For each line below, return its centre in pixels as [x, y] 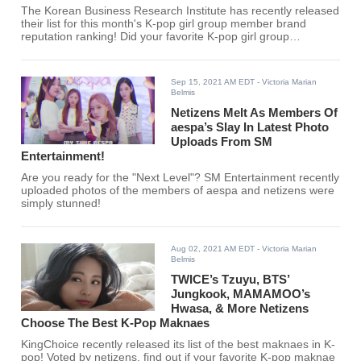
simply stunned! [61, 204]
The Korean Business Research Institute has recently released [180, 11]
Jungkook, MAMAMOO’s [241, 294]
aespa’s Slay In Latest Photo [250, 127]
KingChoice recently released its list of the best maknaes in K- [178, 345]
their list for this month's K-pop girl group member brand [164, 24]
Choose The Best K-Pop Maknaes [116, 323]
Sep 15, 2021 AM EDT [213, 82]
